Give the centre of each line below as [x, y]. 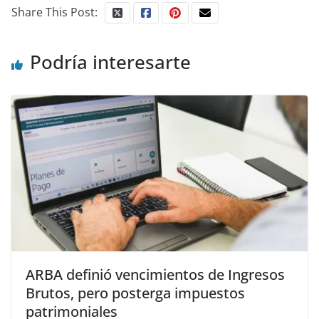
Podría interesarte [110, 62]
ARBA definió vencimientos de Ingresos [155, 274]
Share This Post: [54, 12]
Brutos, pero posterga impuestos [135, 293]
